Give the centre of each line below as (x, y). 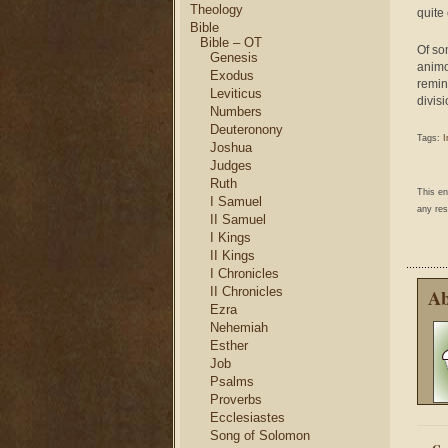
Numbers (236, 111)
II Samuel (238, 219)
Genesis (234, 57)
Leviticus (236, 93)
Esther (229, 345)
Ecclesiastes (247, 417)
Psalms (232, 381)
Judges (231, 165)
